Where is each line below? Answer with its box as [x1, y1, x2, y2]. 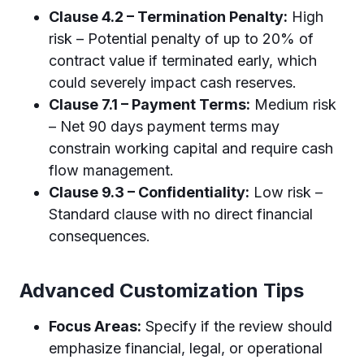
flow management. [49, 161, 174, 179]
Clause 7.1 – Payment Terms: [49, 95, 250, 113]
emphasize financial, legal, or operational [49, 339, 323, 357]
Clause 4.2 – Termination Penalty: [49, 7, 288, 25]
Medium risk [250, 95, 336, 113]
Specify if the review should [141, 317, 332, 335]
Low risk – [249, 183, 323, 201]
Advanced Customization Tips [19, 278, 304, 302]
